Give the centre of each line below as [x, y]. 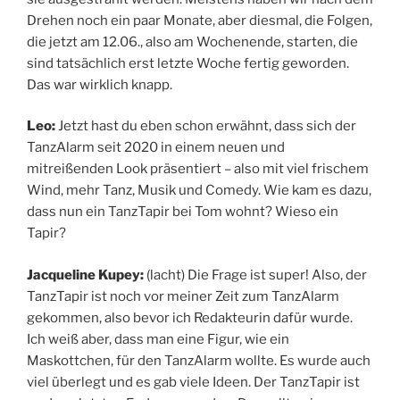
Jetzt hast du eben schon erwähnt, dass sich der [207, 126]
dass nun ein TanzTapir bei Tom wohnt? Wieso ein [183, 212]
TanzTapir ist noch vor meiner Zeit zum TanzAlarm [183, 296]
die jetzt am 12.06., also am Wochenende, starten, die [192, 42]
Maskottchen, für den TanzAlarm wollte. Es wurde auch [199, 360]
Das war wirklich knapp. [101, 84]
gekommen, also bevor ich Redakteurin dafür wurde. [190, 317]
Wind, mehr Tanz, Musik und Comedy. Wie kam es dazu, [199, 191]
